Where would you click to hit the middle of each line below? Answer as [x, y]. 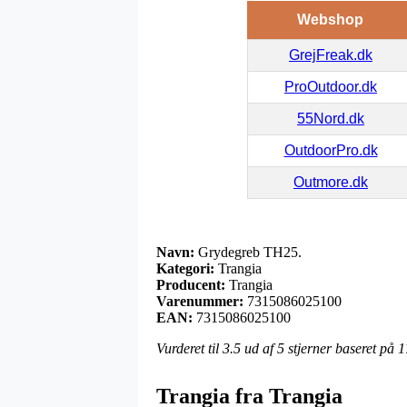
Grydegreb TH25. [248, 253]
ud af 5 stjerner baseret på [319, 349]
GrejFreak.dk [331, 55]
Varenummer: [200, 302]
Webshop [330, 20]
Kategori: [185, 269]
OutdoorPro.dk [331, 151]
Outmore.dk [331, 183]
